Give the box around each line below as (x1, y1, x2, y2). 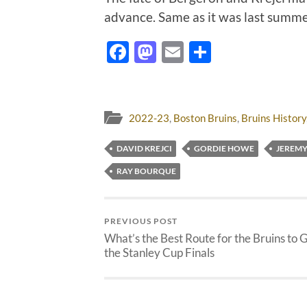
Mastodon (156, 38, 254, 65)
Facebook (129, 38, 223, 65)
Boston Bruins (173, 112, 237, 125)
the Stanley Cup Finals (104, 245, 214, 260)
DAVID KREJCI (116, 143, 172, 154)
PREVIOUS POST (104, 216, 177, 227)
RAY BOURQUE (116, 166, 176, 177)
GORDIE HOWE (194, 143, 254, 154)
